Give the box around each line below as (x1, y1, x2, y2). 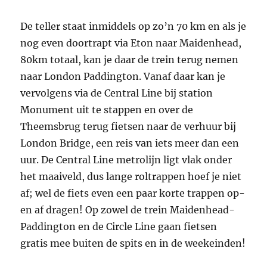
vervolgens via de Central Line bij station (20, 87, 213, 100)
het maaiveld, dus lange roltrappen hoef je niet (20, 170, 242, 183)
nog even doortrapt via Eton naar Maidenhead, (20, 37, 242, 49)
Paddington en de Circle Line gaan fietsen (20, 221, 218, 233)
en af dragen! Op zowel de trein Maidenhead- (20, 204, 235, 216)
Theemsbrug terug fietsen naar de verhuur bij (20, 120, 237, 133)
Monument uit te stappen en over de (20, 104, 194, 116)
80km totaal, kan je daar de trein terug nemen (20, 54, 239, 66)
